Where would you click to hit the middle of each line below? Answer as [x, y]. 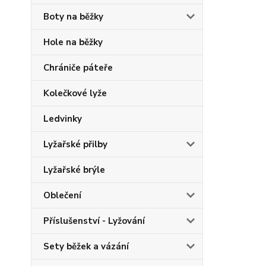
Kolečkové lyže [75, 93]
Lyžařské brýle [74, 170]
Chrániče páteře [78, 68]
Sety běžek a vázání [86, 246]
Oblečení [62, 195]
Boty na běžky [73, 17]
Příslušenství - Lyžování [94, 221]
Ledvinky [63, 119]
